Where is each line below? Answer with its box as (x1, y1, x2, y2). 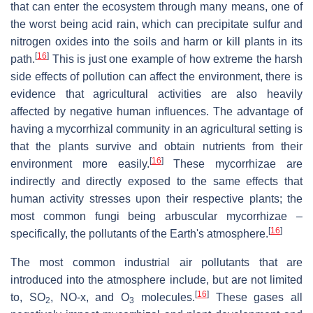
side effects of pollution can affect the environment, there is (10, 70, 303, 82)
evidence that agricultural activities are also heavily (10, 87, 303, 100)
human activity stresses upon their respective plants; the (10, 192, 303, 205)
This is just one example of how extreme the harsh (49, 52, 303, 65)
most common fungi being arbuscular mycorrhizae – (10, 210, 303, 222)
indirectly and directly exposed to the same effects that (10, 175, 303, 187)
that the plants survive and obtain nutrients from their (10, 140, 303, 152)
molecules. (134, 291, 195, 303)
